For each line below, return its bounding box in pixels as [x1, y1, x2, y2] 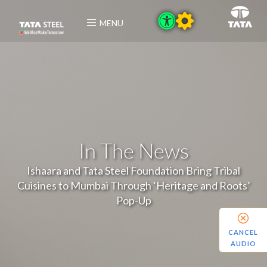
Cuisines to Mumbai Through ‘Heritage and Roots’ [17, 178, 250, 192]
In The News [78, 137, 189, 163]
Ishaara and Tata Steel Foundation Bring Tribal [27, 163, 240, 177]
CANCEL [228, 228, 258, 236]
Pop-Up [116, 193, 151, 207]
